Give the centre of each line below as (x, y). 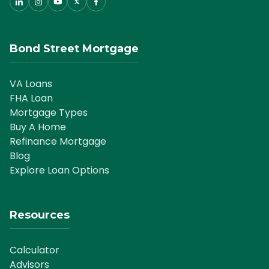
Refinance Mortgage (58, 142)
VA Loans (31, 84)
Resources (40, 215)
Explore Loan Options (59, 171)
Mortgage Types (49, 113)
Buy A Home (38, 127)
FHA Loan (31, 98)
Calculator (35, 250)
